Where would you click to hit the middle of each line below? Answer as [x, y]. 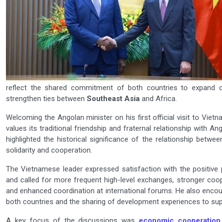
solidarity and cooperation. [49, 150]
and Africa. [158, 99]
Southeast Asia [113, 99]
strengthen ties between [46, 99]
